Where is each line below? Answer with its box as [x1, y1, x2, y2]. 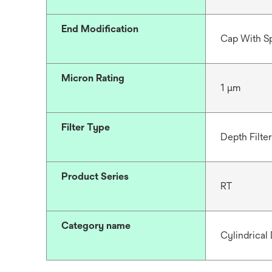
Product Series [61, 171, 129, 182]
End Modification [61, 23, 138, 35]
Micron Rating [61, 72, 124, 84]
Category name [61, 220, 131, 231]
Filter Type [61, 121, 110, 133]
